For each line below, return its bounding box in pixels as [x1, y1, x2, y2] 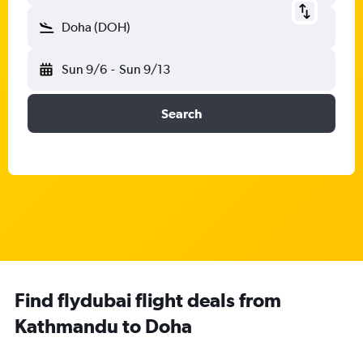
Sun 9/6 [62, 62, 107, 77]
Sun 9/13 [118, 62, 170, 77]
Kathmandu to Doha [15, 314, 192, 337]
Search [161, 106, 202, 121]
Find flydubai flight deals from [15, 288, 281, 311]
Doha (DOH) [62, 19, 130, 35]
